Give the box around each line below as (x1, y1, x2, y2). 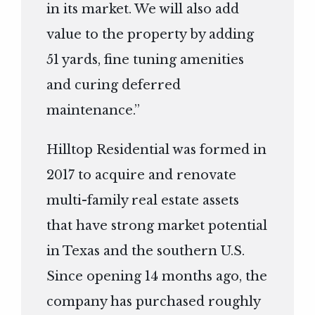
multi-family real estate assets (46, 193, 240, 209)
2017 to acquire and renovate (46, 167, 237, 184)
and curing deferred (46, 77, 181, 94)
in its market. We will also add (46, 1, 240, 18)
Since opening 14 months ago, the (46, 269, 268, 285)
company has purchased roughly (46, 294, 261, 310)
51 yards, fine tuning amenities (46, 52, 245, 68)
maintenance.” (46, 103, 141, 119)
